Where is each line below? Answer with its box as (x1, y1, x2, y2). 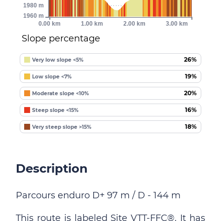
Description (16, 161, 88, 176)
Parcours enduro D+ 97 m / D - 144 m (16, 190, 181, 201)
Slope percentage (22, 33, 100, 44)
